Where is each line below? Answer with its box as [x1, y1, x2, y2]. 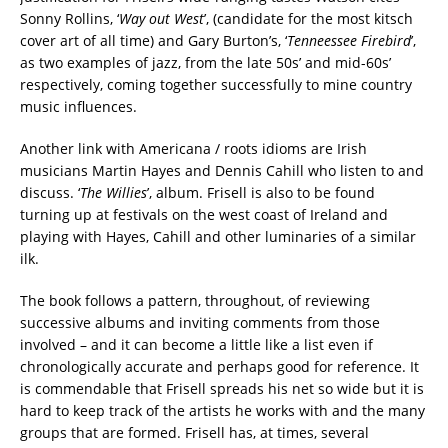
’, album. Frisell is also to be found [147, 182, 375, 202]
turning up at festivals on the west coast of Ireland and [20, 204, 388, 224]
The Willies [80, 182, 147, 202]
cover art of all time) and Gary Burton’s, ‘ [20, 30, 287, 50]
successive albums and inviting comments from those [20, 312, 380, 332]
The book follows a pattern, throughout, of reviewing [20, 290, 370, 310]
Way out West [119, 8, 204, 28]
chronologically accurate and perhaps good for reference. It [20, 356, 419, 376]
